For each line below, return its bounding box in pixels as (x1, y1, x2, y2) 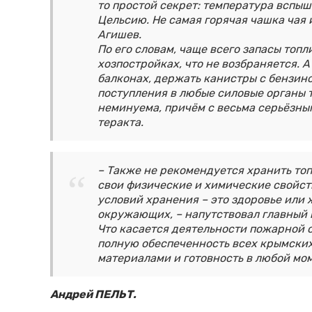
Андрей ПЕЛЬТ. (50, 288, 139, 302)
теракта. (97, 116, 143, 130)
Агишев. (97, 28, 141, 42)
